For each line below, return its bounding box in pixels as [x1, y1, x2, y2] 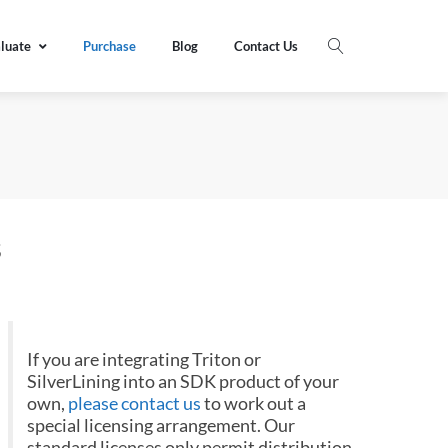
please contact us [68, 392, 201, 414]
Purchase [83, 37, 136, 54]
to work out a [201, 392, 306, 414]
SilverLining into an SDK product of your [27, 370, 339, 392]
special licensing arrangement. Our [27, 414, 295, 436]
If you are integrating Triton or [27, 348, 261, 370]
